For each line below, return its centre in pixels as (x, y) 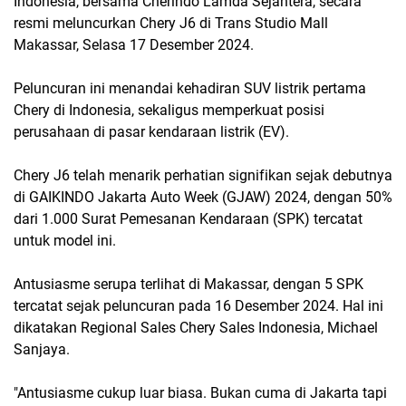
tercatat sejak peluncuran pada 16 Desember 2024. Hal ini (198, 306)
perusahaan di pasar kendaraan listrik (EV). (151, 132)
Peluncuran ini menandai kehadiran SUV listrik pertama (190, 88)
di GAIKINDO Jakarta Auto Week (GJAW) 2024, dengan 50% (203, 197)
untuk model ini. (65, 241)
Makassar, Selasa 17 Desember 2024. (134, 45)
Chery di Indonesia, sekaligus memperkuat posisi (169, 110)
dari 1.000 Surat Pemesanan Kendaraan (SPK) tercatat (188, 219)
